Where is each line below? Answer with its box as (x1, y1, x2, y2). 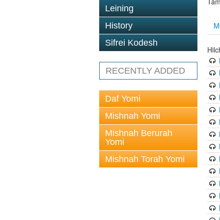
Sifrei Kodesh (105, 38, 158, 48)
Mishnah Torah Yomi (105, 154, 185, 164)
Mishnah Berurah (105, 128, 172, 138)
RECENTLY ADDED (106, 66, 185, 76)
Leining (105, 3, 134, 13)
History (105, 21, 133, 30)
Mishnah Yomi (105, 111, 160, 121)
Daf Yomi (105, 94, 140, 104)
